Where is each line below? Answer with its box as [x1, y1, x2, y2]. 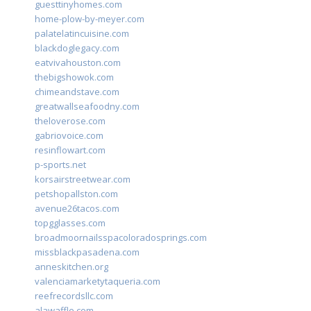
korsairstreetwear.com [35, 173, 131, 186]
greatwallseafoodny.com [35, 100, 140, 113]
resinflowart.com [35, 144, 106, 157]
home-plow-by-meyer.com [35, 12, 144, 26]
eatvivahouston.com [35, 56, 121, 69]
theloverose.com [35, 115, 106, 128]
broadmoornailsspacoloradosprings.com [35, 231, 207, 244]
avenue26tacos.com [35, 202, 119, 215]
